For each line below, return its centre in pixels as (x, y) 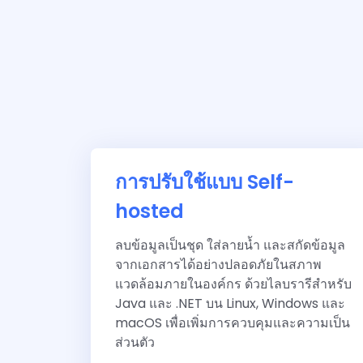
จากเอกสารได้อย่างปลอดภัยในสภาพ (218, 265)
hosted (149, 211)
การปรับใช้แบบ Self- (205, 182)
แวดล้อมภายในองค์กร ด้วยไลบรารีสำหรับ (233, 284)
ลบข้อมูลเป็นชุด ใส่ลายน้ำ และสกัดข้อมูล (230, 246)
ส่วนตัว (135, 343)
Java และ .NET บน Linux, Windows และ (230, 304)
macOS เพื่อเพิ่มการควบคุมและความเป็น (233, 323)
